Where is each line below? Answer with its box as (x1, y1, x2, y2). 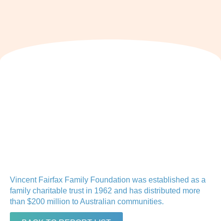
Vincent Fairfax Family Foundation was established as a (10, 176, 206, 184)
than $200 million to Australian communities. (10, 197, 164, 206)
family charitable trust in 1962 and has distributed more (10, 186, 200, 195)
